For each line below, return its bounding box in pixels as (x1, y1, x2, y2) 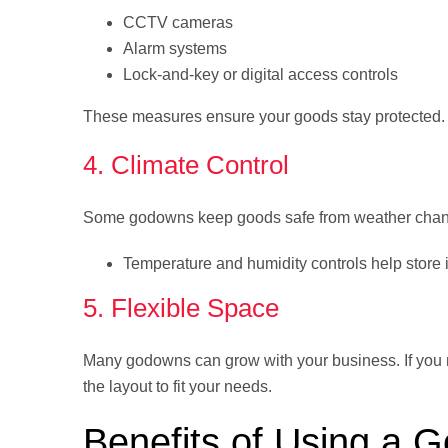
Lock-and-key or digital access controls (123, 66, 398, 84)
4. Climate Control (83, 150, 289, 181)
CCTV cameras (123, 14, 233, 32)
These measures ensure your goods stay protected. (83, 108, 445, 126)
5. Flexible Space (83, 293, 279, 324)
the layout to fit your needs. (83, 378, 272, 396)
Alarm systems (123, 40, 227, 58)
